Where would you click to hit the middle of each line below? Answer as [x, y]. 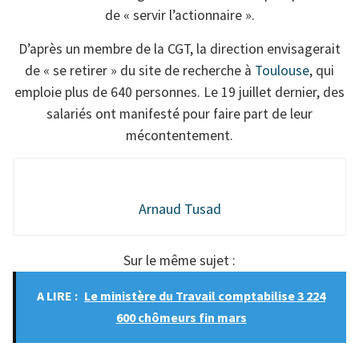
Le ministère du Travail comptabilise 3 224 [205, 296]
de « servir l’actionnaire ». [179, 16]
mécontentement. [179, 135]
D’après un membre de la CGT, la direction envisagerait [179, 48]
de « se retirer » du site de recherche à [140, 70]
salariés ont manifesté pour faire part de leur [179, 113]
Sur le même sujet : [179, 260]
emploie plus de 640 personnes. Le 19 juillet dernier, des [179, 92]
